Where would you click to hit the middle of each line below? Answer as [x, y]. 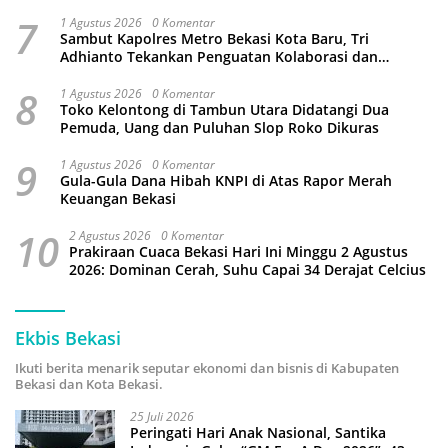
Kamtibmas [98, 75]
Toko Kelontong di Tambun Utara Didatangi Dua [224, 110]
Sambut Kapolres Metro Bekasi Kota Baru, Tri [214, 39]
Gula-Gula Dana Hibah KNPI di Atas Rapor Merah [226, 181]
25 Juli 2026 [162, 417]
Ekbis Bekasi [68, 338]
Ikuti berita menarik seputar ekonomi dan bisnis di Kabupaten [207, 368]
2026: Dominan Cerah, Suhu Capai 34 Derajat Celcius [247, 270]
